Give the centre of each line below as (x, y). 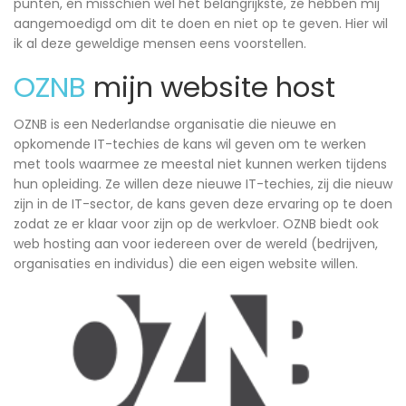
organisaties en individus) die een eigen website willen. (186, 264)
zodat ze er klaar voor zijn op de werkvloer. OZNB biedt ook (196, 224)
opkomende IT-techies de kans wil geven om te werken (190, 145)
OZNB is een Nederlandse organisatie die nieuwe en (175, 125)
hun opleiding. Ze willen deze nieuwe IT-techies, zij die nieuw (203, 184)
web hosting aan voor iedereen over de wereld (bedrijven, (196, 244)
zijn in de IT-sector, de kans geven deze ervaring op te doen (203, 204)
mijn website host (211, 87)
